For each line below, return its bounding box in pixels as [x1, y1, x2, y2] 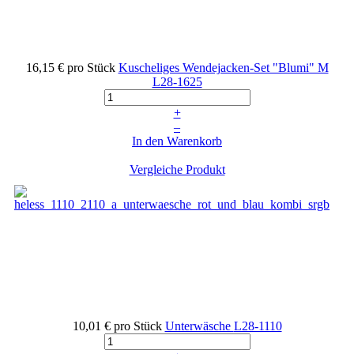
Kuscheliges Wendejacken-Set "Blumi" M [118, 60, 329, 74]
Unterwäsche [164, 318, 234, 333]
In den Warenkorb [132, 134, 222, 148]
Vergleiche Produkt [129, 162, 225, 176]
